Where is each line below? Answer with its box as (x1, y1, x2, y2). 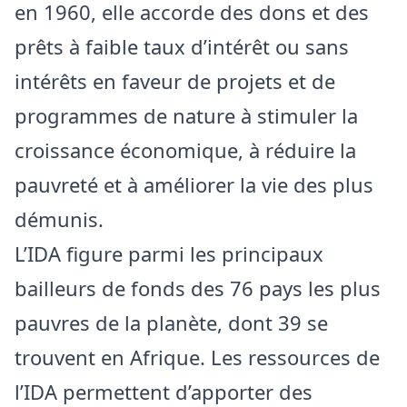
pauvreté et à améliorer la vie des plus (15, 170, 373, 198)
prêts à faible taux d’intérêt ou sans (15, 32, 349, 60)
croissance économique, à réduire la (15, 135, 356, 164)
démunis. (15, 204, 104, 233)
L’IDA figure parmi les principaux (15, 239, 323, 267)
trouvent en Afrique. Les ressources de (15, 342, 380, 371)
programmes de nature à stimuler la (15, 101, 358, 129)
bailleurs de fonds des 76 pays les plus (15, 273, 381, 302)
